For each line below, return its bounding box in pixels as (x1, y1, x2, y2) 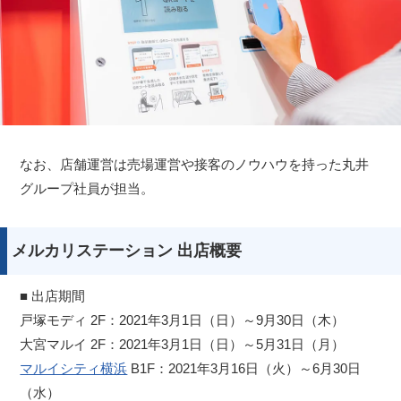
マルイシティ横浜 (20, 360, 128, 376)
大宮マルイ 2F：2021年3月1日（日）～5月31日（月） (20, 336, 346, 352)
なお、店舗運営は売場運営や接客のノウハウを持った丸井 (20, 156, 370, 172)
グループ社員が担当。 (20, 180, 155, 196)
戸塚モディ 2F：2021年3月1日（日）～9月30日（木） (20, 311, 346, 328)
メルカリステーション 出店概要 (12, 241, 242, 260)
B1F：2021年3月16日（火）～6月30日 (127, 360, 362, 376)
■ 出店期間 (20, 287, 86, 303)
